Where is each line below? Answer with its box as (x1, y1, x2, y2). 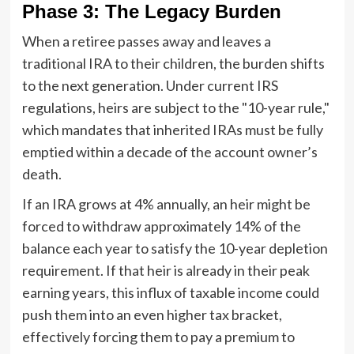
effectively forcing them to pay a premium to (21, 327, 295, 345)
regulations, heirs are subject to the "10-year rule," (21, 98, 330, 116)
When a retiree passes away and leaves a (21, 32, 271, 50)
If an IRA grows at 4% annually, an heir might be (21, 194, 311, 213)
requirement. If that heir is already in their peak (21, 261, 310, 279)
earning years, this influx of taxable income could (21, 283, 319, 301)
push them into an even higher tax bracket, (21, 305, 282, 323)
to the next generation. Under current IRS (21, 76, 278, 94)
